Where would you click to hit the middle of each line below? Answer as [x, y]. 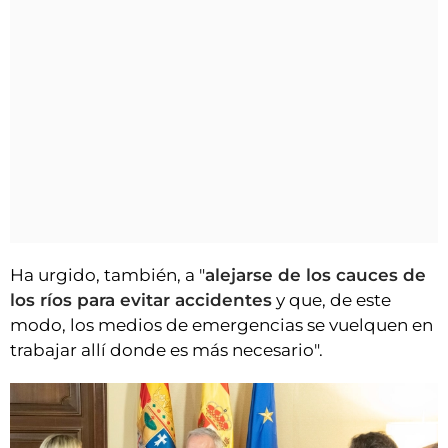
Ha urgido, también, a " [107, 275]
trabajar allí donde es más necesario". [166, 350]
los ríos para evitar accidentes [141, 300]
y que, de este [331, 300]
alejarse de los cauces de [315, 275]
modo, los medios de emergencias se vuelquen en [221, 325]
